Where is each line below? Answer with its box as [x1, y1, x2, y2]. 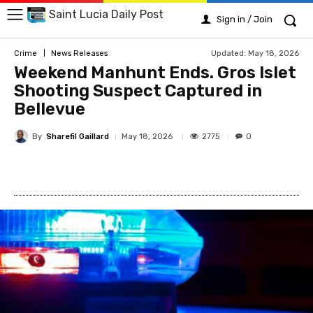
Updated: [211, 48, 246, 58]
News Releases [51, 48, 108, 58]
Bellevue [14, 99, 85, 119]
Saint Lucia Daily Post [49, 8, 163, 22]
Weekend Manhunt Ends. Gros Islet [14, 63, 296, 82]
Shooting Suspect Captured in [14, 81, 262, 101]
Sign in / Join [217, 14, 272, 24]
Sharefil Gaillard [46, 131, 109, 141]
